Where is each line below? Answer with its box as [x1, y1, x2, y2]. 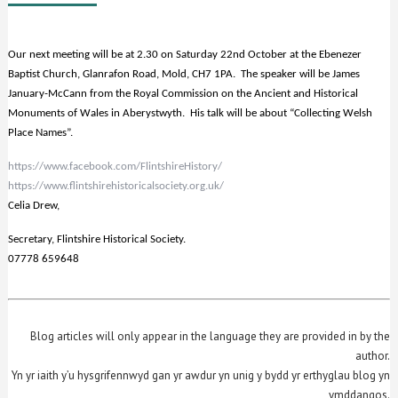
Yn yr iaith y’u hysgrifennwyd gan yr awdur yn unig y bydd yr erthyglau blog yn [11, 367, 390, 383]
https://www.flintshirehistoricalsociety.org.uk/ [8, 179, 225, 192]
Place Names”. [8, 126, 74, 139]
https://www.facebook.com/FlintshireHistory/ [8, 160, 223, 172]
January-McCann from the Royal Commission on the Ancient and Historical [8, 87, 359, 99]
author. [354, 347, 390, 363]
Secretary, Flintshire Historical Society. [8, 233, 187, 245]
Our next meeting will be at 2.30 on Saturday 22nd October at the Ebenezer [8, 48, 362, 60]
